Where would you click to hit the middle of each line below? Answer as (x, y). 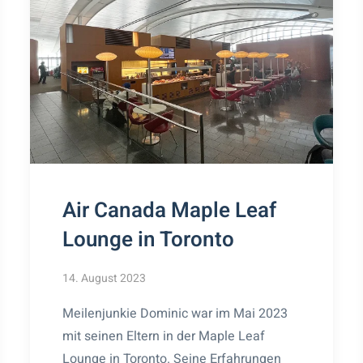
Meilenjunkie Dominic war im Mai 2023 (175, 313)
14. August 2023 (105, 278)
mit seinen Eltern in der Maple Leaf (164, 336)
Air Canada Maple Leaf (170, 210)
